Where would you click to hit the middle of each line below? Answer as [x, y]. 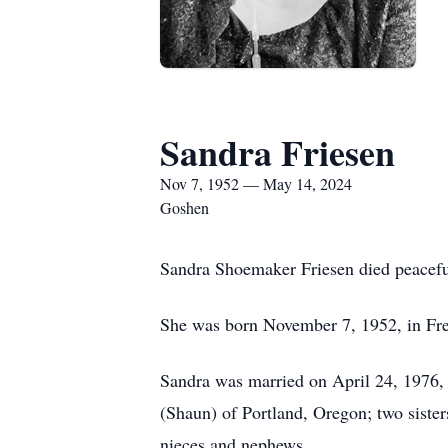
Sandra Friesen [277, 152]
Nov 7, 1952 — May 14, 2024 [256, 183]
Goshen [184, 207]
